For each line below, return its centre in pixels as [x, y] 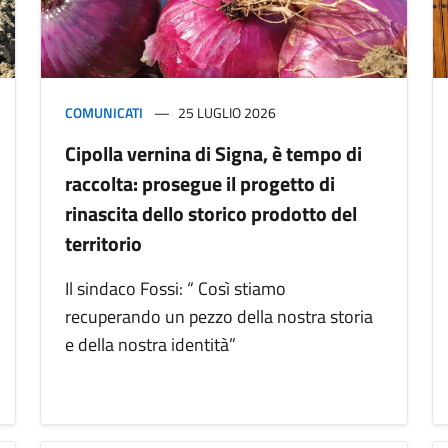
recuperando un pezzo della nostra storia [219, 317]
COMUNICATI [104, 113]
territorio [103, 244]
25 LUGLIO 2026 [227, 113]
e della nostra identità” [150, 345]
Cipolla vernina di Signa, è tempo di [213, 154]
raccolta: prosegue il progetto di [200, 184]
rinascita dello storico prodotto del [211, 214]
